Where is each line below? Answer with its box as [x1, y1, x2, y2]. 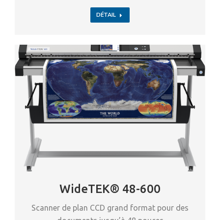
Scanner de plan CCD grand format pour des [31, 203, 189, 213]
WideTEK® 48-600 [59, 182, 161, 196]
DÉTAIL [96, 11, 116, 19]
